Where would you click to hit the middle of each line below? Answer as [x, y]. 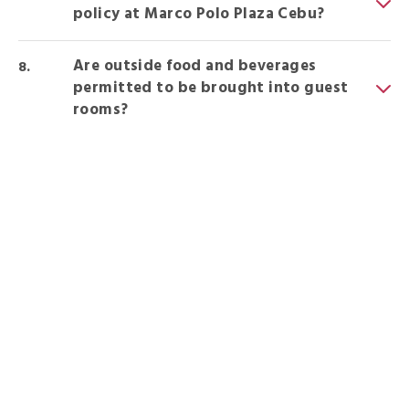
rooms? [101, 110]
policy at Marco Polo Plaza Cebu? [199, 14]
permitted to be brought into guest [211, 88]
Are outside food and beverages [195, 66]
